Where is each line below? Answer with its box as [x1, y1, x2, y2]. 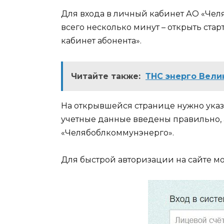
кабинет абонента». [61, 36, 141, 46]
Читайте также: [71, 71, 140, 81]
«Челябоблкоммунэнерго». [61, 127, 174, 137]
